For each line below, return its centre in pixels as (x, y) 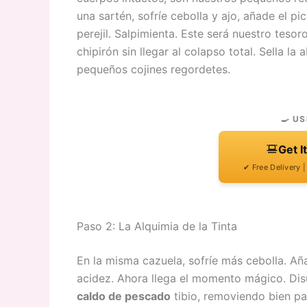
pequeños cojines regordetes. (153, 70)
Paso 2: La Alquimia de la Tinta (157, 226)
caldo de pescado (124, 296)
